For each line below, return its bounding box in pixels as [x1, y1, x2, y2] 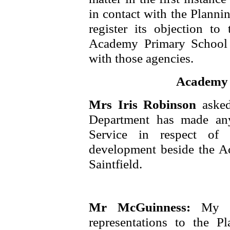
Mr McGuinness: [89, 200, 201, 214]
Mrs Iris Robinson [89, 97, 202, 111]
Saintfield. [89, 157, 142, 171]
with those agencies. [89, 51, 194, 65]
